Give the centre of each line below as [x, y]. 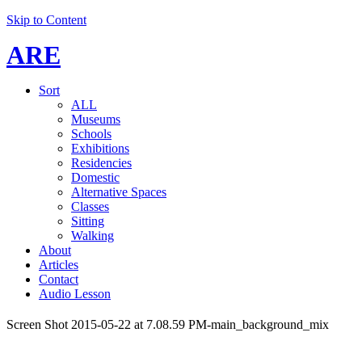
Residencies [101, 163]
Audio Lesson [75, 294]
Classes [90, 206]
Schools [91, 134]
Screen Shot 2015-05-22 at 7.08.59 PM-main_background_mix [168, 324]
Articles [59, 265]
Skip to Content [46, 20]
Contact [59, 279]
